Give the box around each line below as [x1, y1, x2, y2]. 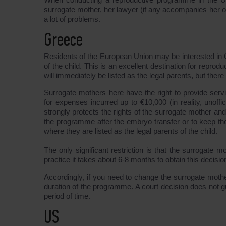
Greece [44, 32, 83, 50]
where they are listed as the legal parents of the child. [44, 127, 217, 135]
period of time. [44, 192, 90, 200]
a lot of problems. [44, 15, 100, 23]
